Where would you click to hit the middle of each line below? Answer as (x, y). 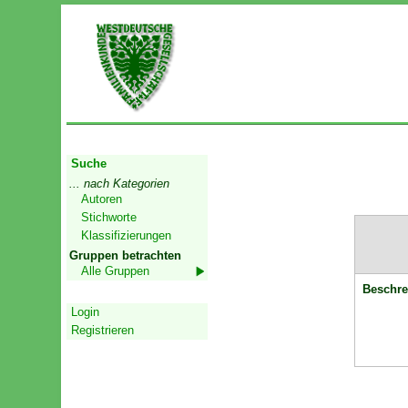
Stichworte (108, 218)
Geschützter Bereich (127, 292)
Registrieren (102, 331)
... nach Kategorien (120, 184)
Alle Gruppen (115, 271)
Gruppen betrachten (126, 256)
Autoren (101, 199)
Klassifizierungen (126, 236)
